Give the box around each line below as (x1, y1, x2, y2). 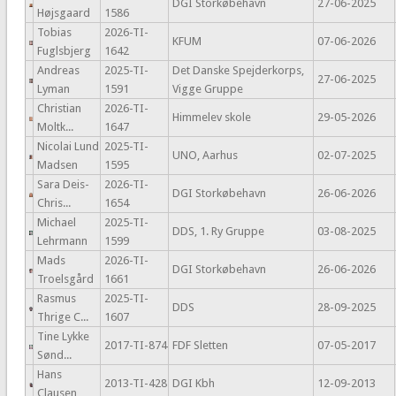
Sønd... (36, 348, 72, 362)
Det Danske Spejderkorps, (171, 64, 304, 78)
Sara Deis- (36, 178, 89, 192)
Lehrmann (36, 234, 88, 248)
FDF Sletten (171, 339, 228, 353)
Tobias (36, 26, 72, 40)
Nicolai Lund (36, 140, 99, 154)
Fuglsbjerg (36, 44, 91, 58)
